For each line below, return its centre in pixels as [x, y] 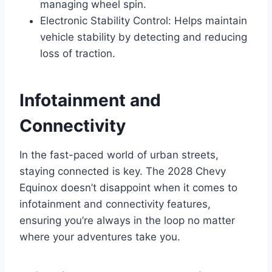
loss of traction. [78, 53]
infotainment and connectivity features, [115, 204]
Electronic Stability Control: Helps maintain [144, 20]
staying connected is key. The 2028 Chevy [123, 171]
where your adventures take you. [100, 236]
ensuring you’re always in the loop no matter [127, 220]
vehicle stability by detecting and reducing [144, 37]
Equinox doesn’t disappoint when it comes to [128, 187]
